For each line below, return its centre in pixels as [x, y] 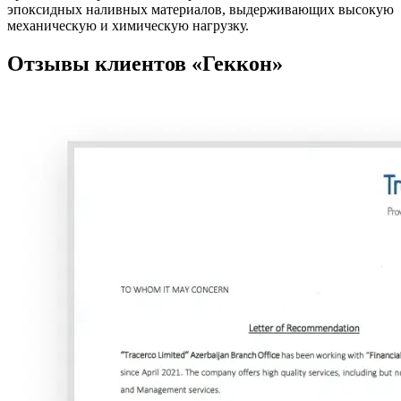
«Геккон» [237, 63]
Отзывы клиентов [99, 63]
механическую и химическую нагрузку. [128, 25]
